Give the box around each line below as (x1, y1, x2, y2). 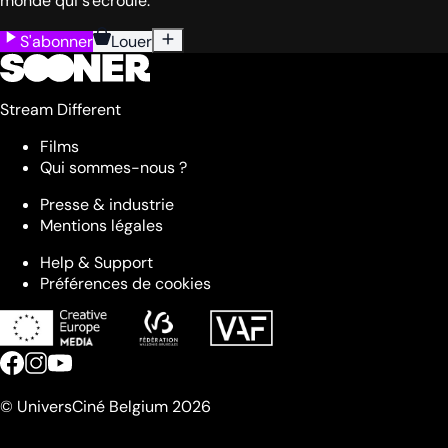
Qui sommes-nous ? (40, 157, 187, 179)
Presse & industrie (40, 194, 174, 216)
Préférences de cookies (40, 273, 211, 295)
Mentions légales (40, 215, 163, 237)
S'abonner (20, 31, 93, 53)
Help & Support (40, 252, 153, 274)
